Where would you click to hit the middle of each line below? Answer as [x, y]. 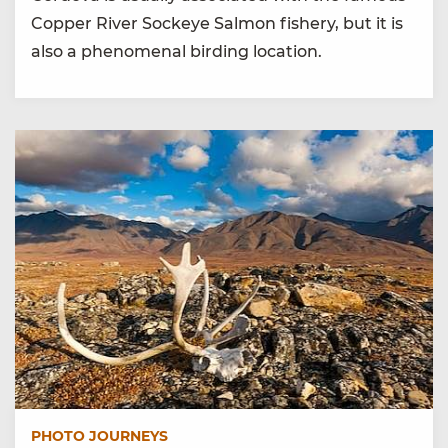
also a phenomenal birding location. [176, 52]
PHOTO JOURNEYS [99, 435]
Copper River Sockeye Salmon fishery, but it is [217, 24]
